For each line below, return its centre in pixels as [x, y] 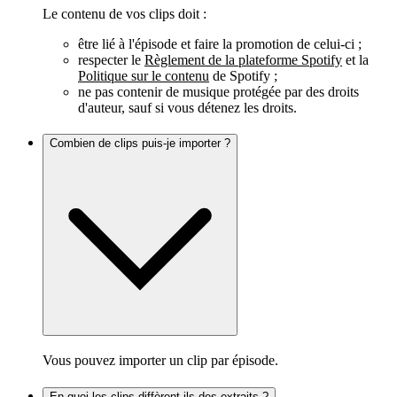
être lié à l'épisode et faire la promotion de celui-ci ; [220, 43]
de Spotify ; [243, 75]
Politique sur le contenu [144, 75]
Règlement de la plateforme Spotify [243, 59]
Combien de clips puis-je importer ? [140, 144]
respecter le [111, 59]
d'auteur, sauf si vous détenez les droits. [187, 107]
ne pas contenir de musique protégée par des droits [218, 91]
